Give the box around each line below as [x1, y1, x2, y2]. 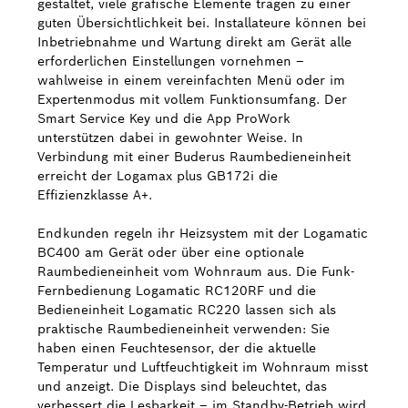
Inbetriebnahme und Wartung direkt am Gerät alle [37, 34, 352, 50]
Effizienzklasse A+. [37, 187, 152, 203]
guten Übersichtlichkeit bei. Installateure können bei [37, 15, 366, 31]
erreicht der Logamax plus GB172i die [37, 168, 278, 184]
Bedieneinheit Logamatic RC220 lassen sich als [37, 301, 336, 318]
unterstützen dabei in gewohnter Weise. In [37, 129, 303, 146]
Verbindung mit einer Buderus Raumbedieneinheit [37, 148, 351, 165]
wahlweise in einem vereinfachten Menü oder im [37, 72, 345, 88]
